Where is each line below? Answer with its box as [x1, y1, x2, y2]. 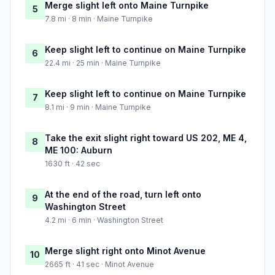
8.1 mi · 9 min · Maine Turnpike [45, 103, 151, 112]
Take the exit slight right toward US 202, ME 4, [45, 133, 247, 144]
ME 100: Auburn [45, 145, 112, 156]
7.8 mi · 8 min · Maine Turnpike [45, 14, 153, 24]
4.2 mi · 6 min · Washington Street [45, 215, 163, 225]
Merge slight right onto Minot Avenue [45, 246, 206, 257]
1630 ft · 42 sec [45, 159, 100, 169]
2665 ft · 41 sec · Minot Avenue [45, 260, 154, 269]
